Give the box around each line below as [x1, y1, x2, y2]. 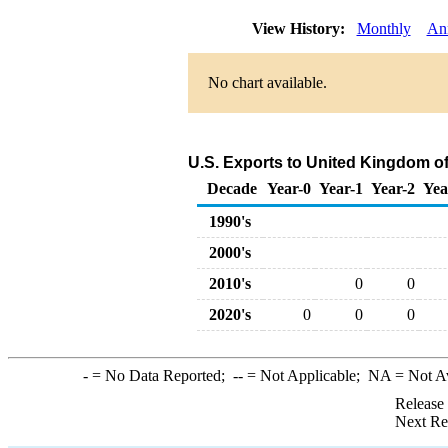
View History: [247, 20, 353, 37]
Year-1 [319, 180, 363, 197]
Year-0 [267, 180, 311, 197]
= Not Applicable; [242, 367, 368, 384]
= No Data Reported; [87, 367, 233, 384]
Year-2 [371, 180, 415, 197]
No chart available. [207, 74, 327, 91]
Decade [207, 180, 257, 197]
